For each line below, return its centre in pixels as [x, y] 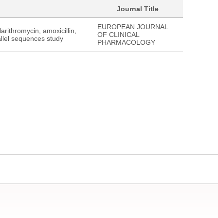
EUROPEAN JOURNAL [133, 27]
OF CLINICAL [118, 35]
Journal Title [138, 9]
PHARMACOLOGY [126, 42]
